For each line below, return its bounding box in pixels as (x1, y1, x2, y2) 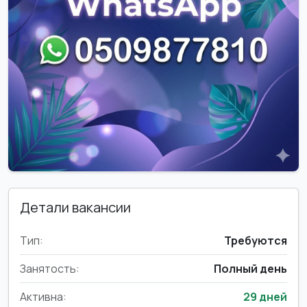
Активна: (20, 289, 66, 304)
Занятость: (20, 261, 79, 276)
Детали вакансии (20, 198, 131, 217)
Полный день (214, 261, 287, 276)
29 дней (243, 289, 287, 304)
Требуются (224, 233, 287, 248)
